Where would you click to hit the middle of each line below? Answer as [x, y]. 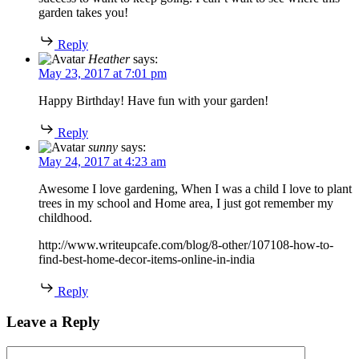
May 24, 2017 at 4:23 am [102, 161]
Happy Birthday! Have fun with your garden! [153, 100]
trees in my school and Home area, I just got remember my [186, 203]
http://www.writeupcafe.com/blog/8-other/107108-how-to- [186, 244]
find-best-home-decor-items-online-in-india [147, 259]
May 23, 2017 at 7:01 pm [103, 73]
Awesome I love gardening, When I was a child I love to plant [195, 188]
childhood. [65, 217]
